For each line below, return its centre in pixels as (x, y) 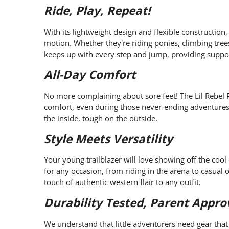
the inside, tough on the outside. (101, 118)
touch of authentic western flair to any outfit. (122, 182)
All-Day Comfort (90, 75)
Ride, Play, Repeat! (97, 11)
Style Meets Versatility (108, 139)
